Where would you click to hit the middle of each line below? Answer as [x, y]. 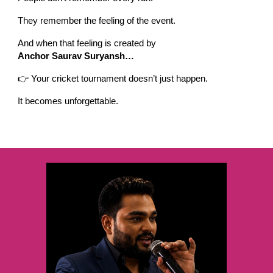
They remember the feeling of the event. [97, 21]
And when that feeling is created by [87, 44]
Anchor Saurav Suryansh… [76, 56]
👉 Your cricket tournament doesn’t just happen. [113, 79]
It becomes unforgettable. [68, 101]
